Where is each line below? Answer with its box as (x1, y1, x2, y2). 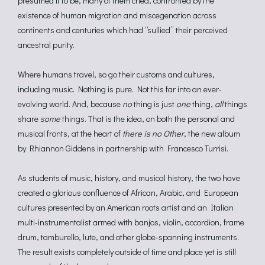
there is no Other (122, 128, 184, 139)
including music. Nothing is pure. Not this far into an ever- (18, 83, 222, 95)
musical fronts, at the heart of (18, 128, 122, 139)
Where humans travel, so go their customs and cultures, (18, 69, 215, 80)
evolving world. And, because (18, 98, 122, 109)
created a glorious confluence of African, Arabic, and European (18, 187, 238, 198)
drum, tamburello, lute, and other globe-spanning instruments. (18, 231, 239, 243)
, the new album (184, 128, 240, 139)
